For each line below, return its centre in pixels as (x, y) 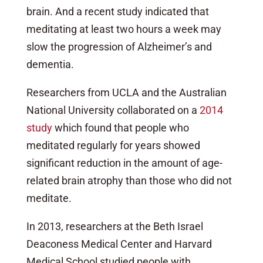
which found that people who (120, 127)
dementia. (50, 64)
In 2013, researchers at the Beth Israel (114, 226)
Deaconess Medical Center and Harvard (119, 244)
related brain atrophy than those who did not (129, 180)
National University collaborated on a (113, 110)
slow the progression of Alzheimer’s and (119, 46)
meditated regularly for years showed (113, 145)
